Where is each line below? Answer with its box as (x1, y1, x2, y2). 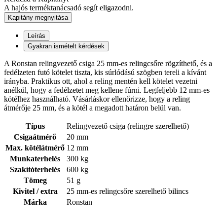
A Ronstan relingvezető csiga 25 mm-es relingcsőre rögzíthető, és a (4, 59, 212, 68)
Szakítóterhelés (10, 165, 60, 174)
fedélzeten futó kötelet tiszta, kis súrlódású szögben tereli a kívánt (4, 68, 206, 77)
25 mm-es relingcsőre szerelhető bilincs (67, 187, 188, 196)
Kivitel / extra (12, 187, 58, 196)
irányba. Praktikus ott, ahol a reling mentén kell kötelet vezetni (4, 77, 197, 86)
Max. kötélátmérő (5, 144, 65, 152)
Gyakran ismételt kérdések (28, 42, 105, 50)
